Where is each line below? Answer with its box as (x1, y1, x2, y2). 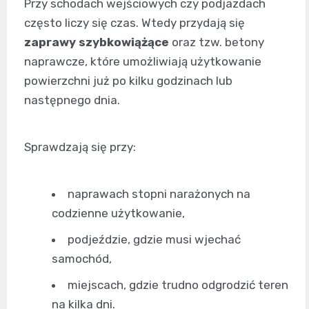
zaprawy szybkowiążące (24, 35, 169, 50)
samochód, (52, 252, 112, 266)
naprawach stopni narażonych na (68, 187, 250, 201)
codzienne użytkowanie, (52, 206, 185, 221)
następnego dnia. (24, 93, 120, 108)
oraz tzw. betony (169, 35, 264, 50)
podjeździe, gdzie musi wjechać (68, 232, 241, 247)
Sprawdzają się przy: (24, 140, 136, 154)
